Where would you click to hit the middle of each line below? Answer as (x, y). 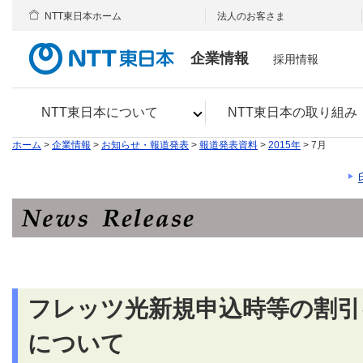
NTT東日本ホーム (83, 16)
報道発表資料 (228, 145)
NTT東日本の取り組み (292, 112)
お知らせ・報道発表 (145, 145)
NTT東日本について (100, 112)
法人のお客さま (252, 16)
